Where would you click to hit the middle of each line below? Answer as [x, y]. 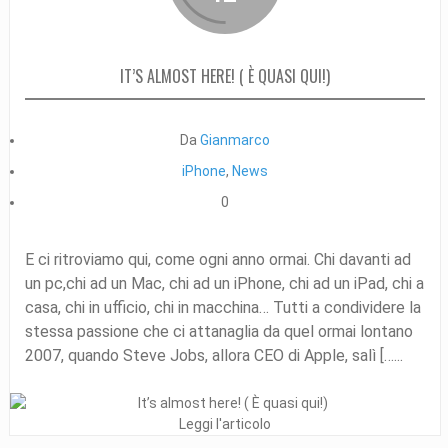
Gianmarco [234, 139]
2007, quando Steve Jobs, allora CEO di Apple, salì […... [213, 355]
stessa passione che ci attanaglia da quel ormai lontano [218, 331]
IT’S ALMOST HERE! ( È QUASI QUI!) [224, 75]
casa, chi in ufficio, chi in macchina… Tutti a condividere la [222, 307]
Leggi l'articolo [224, 423]
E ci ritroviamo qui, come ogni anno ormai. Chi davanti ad [217, 259]
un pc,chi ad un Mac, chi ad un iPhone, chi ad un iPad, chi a [224, 283]
